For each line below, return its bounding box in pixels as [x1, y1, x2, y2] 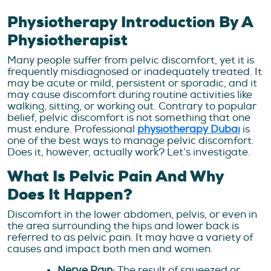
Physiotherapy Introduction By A [7, 12, 253, 33]
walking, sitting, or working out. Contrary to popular [7, 100, 256, 113]
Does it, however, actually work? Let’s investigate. [7, 146, 250, 159]
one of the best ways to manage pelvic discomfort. [7, 134, 254, 148]
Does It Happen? [7, 184, 132, 205]
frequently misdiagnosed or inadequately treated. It [7, 65, 262, 79]
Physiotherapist [7, 30, 128, 51]
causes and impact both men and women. [7, 243, 213, 256]
